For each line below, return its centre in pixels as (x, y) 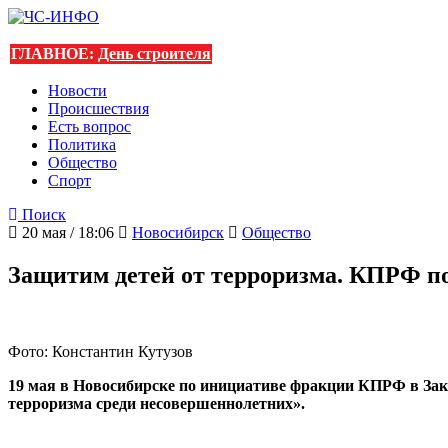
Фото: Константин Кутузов (100, 351)
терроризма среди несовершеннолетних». (156, 403)
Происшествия (98, 108)
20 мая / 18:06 (66, 232)
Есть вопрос (89, 126)
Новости (77, 90)
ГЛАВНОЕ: (54, 53)
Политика (82, 144)
